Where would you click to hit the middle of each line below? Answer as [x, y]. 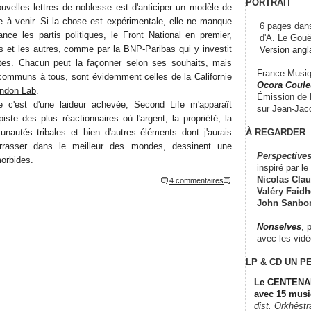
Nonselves [279, 226]
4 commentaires [196, 180]
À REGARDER [276, 132]
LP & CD [264, 262]
